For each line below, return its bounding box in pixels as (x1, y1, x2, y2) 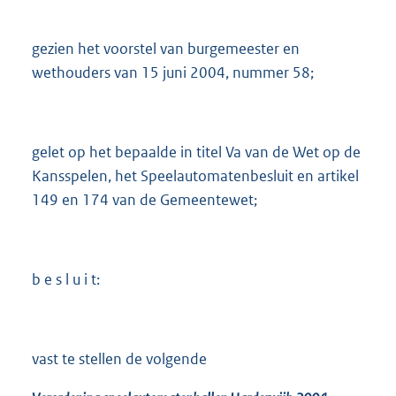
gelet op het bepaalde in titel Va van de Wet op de (32, 142, 361, 163)
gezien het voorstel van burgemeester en (32, 39, 300, 59)
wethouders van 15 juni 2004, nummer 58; (32, 63, 314, 83)
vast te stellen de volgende (32, 349, 207, 369)
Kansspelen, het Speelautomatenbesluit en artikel (32, 166, 359, 187)
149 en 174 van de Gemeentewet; (32, 190, 257, 210)
